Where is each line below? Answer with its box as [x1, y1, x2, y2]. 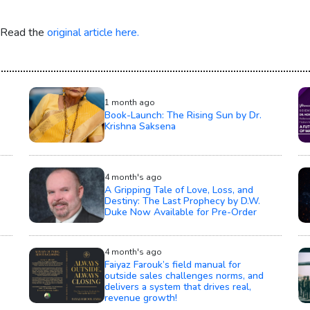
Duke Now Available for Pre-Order [104, 205, 257, 219]
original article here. [46, 24, 139, 40]
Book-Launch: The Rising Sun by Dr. [104, 108, 262, 122]
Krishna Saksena [104, 119, 176, 133]
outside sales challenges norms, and [104, 268, 264, 282]
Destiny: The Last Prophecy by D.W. [104, 194, 260, 208]
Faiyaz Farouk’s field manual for [104, 257, 241, 271]
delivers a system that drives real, [104, 280, 251, 293]
